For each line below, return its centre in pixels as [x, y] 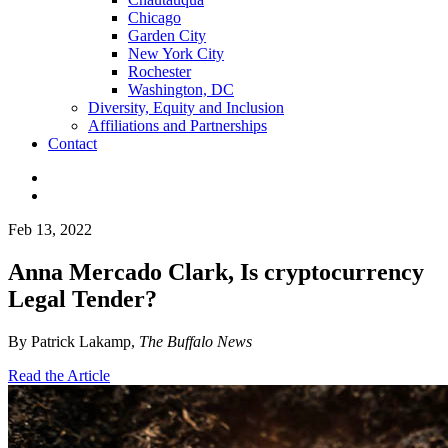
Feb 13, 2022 [50, 229]
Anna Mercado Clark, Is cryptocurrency [216, 271]
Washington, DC [181, 89]
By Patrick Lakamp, [73, 341]
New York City [176, 53]
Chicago [154, 17]
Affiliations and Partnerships [177, 125]
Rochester [159, 71]
